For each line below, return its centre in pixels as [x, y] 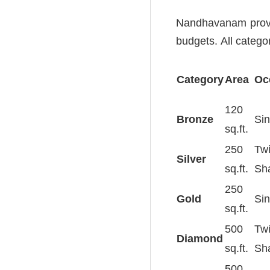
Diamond [200, 238]
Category [200, 79]
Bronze [195, 119]
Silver [191, 159]
